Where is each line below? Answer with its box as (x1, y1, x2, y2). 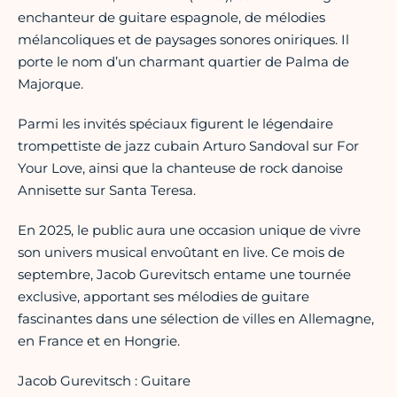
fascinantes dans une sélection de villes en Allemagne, (18, 310, 374, 328)
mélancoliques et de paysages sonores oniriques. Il (18, 31, 349, 49)
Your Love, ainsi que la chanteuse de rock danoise (18, 160, 343, 177)
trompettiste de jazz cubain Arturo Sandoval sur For (18, 137, 359, 155)
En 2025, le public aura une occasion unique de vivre (18, 222, 361, 239)
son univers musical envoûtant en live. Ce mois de (18, 244, 345, 261)
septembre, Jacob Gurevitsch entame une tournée (18, 266, 351, 284)
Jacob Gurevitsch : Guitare (18, 372, 191, 390)
